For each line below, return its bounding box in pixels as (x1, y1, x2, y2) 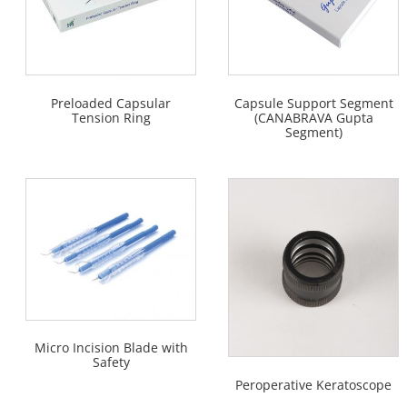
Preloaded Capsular (51, 94, 171, 112)
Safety (92, 353, 130, 372)
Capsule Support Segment (233, 94, 393, 112)
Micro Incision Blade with (34, 339, 188, 357)
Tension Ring (71, 108, 151, 126)
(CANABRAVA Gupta (253, 108, 373, 126)
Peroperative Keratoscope (235, 376, 392, 394)
